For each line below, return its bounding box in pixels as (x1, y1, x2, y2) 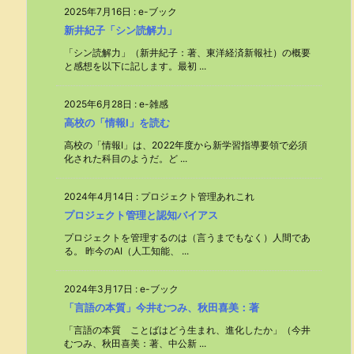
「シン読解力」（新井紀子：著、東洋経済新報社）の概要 (64, 47, 311, 58)
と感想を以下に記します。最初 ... (64, 60, 206, 72)
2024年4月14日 (64, 190, 134, 202)
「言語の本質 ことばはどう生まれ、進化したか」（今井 (64, 324, 311, 336)
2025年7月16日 (64, 6, 131, 17)
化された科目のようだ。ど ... (64, 153, 187, 164)
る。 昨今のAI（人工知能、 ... (64, 245, 189, 257)
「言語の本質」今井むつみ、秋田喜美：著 (64, 301, 259, 314)
